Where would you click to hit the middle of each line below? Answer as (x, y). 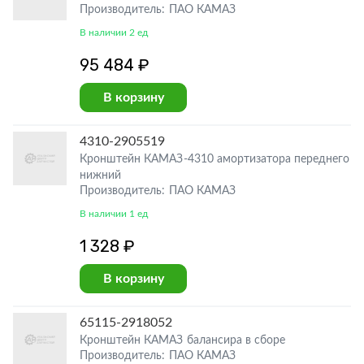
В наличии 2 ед (114, 32)
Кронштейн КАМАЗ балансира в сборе (183, 340)
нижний (101, 175)
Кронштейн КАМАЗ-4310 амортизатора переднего (215, 159)
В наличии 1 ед (114, 214)
